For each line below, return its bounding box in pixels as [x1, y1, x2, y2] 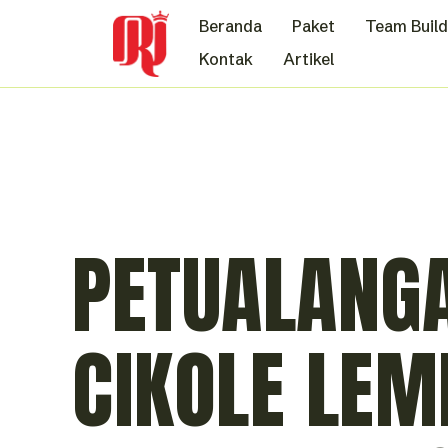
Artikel [282, 48, 334, 69]
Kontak [198, 48, 253, 69]
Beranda [198, 16, 262, 37]
